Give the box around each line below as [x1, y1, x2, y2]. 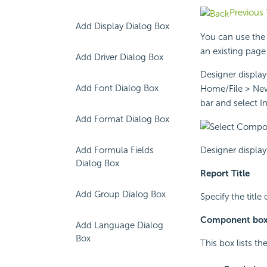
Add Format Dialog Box [76, 114, 169, 125]
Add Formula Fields [76, 145, 154, 156]
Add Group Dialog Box [76, 189, 166, 200]
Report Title [200, 167, 250, 179]
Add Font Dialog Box [76, 83, 159, 94]
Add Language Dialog [76, 220, 163, 231]
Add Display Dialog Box [76, 21, 169, 32]
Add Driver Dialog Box [76, 52, 163, 63]
